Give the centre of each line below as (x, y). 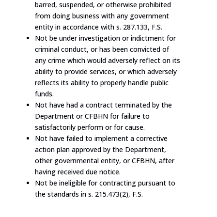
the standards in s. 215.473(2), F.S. (89, 194)
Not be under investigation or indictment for (105, 38)
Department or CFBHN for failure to (92, 116)
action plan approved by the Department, (101, 150)
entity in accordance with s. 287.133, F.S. (99, 27)
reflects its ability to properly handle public (102, 83)
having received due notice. (78, 172)
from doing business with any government (102, 16)
